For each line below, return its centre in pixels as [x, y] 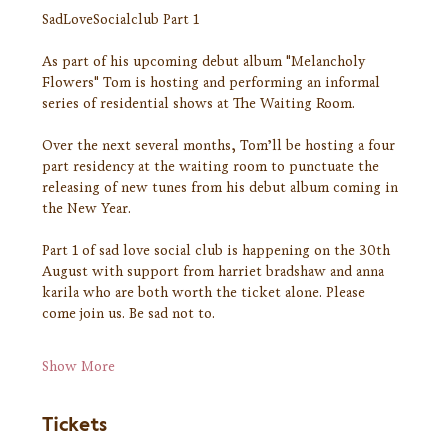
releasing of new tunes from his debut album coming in [222, 188]
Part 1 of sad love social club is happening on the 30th [218, 251]
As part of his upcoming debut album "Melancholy [206, 62]
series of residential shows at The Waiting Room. [199, 104]
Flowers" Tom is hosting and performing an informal [213, 83]
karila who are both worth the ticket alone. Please [206, 293]
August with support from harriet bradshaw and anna [215, 272]
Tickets [75, 425]
